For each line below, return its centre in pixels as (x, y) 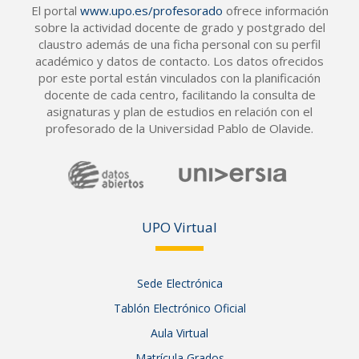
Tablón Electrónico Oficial (179, 308)
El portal (55, 10)
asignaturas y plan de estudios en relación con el (179, 111)
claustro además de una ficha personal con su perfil (179, 44)
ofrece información (275, 10)
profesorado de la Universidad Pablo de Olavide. (179, 128)
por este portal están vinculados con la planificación (179, 78)
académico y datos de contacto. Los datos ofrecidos (179, 61)
